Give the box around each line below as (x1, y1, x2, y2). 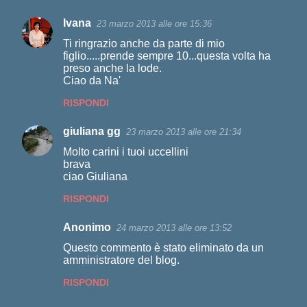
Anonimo (63, 221, 111, 233)
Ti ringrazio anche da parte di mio (63, 38, 225, 49)
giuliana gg (63, 125, 121, 137)
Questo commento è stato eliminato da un (63, 242, 264, 254)
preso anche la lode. (63, 62, 162, 74)
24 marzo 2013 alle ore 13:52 (116, 223, 232, 233)
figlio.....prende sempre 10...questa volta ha (63, 50, 271, 62)
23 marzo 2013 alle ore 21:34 (126, 127, 241, 137)
